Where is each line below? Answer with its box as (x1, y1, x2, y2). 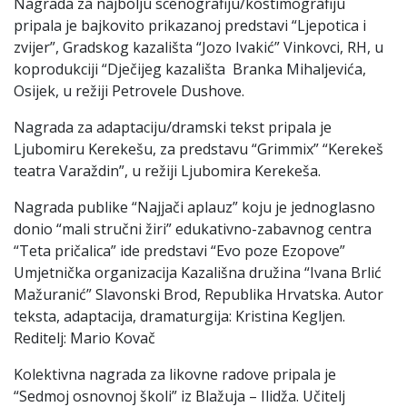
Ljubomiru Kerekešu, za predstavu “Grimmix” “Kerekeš (14, 138, 383, 159)
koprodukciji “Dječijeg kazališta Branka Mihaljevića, (14, 58, 366, 79)
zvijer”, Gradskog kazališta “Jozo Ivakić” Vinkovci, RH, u (14, 36, 383, 57)
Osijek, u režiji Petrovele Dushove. (14, 80, 244, 101)
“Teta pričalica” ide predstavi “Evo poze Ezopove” (14, 240, 345, 261)
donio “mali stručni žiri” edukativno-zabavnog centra (14, 218, 372, 239)
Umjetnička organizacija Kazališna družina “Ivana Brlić (14, 262, 382, 283)
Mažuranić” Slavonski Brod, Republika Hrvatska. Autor (14, 283, 383, 304)
